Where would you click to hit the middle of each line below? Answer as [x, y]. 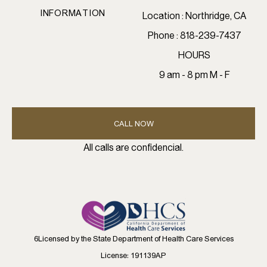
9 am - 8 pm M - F [194, 74]
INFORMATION [73, 14]
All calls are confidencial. [133, 147]
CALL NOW [133, 124]
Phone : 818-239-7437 [194, 35]
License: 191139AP [133, 257]
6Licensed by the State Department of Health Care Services [133, 240]
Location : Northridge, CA [194, 15]
